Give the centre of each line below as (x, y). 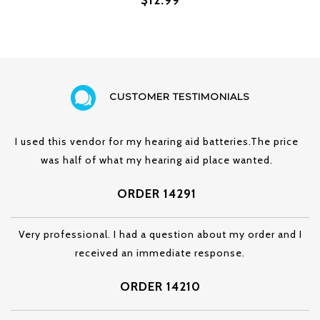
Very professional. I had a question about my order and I (160, 234)
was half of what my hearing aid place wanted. (156, 160)
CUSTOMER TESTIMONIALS (179, 97)
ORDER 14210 (160, 286)
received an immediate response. (160, 252)
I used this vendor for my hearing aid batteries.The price (156, 141)
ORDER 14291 (156, 193)
